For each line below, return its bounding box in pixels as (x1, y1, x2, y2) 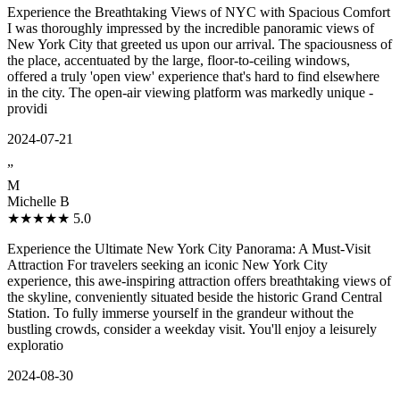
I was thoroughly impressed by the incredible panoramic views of (7, 21, 374, 37)
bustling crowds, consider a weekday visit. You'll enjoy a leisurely (7, 321, 377, 337)
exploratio (7, 337, 63, 354)
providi (7, 101, 47, 117)
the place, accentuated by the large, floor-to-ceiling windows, (7, 53, 350, 69)
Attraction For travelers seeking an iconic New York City (7, 257, 328, 273)
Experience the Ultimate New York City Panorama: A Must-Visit (7, 241, 371, 257)
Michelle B (7, 194, 70, 210)
